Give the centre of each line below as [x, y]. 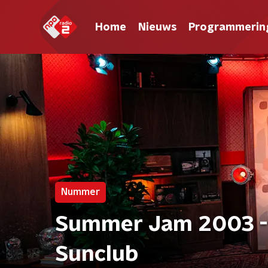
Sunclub [97, 254]
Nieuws [157, 27]
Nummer [80, 192]
